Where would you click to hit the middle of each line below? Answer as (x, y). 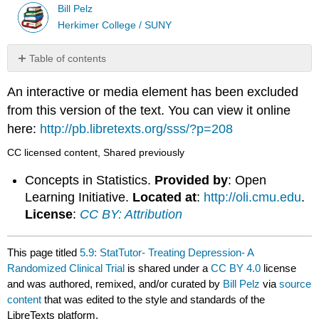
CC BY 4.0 (236, 268)
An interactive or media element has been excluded (153, 91)
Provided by (192, 180)
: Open (247, 180)
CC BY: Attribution (131, 214)
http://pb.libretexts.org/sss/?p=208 (137, 129)
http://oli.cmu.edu (253, 197)
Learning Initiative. (79, 197)
